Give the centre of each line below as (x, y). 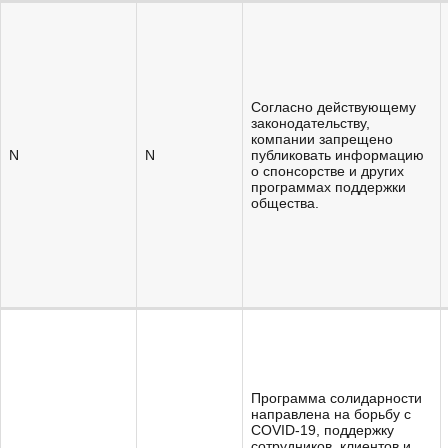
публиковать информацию (337, 155)
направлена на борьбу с (331, 414)
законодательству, (310, 123)
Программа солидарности (336, 398)
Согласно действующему (333, 107)
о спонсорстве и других (327, 171)
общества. (285, 203)
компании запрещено (322, 139)
